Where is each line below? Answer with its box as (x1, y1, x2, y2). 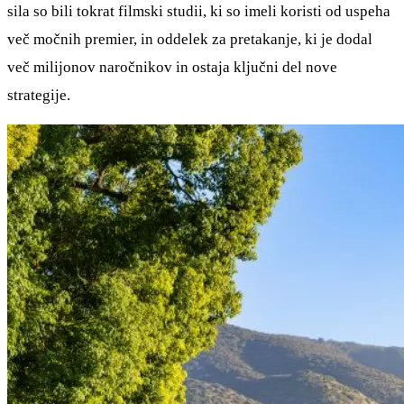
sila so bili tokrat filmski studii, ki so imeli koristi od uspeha (7, 2, 390, 20)
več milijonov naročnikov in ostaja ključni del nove (7, 58, 337, 76)
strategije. (7, 86, 70, 104)
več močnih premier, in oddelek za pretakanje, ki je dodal (7, 30, 372, 48)
